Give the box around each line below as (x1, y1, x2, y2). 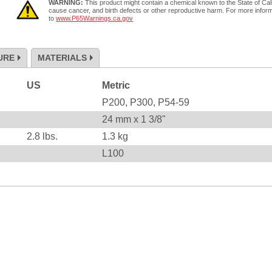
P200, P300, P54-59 (102, 97, 189, 107)
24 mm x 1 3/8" (102, 114, 166, 124)
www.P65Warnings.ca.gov (56, 15, 134, 22)
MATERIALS (38, 52, 87, 63)
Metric (102, 80, 130, 90)
